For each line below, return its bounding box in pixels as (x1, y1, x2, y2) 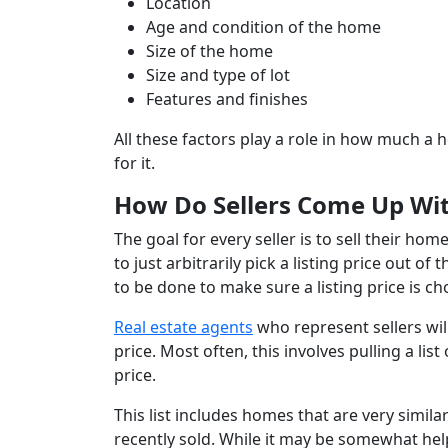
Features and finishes (146, 88, 308, 111)
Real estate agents (114, 316, 253, 339)
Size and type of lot (146, 64, 290, 87)
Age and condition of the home (146, 16, 381, 39)
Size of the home (146, 40, 273, 63)
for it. (114, 152, 159, 175)
